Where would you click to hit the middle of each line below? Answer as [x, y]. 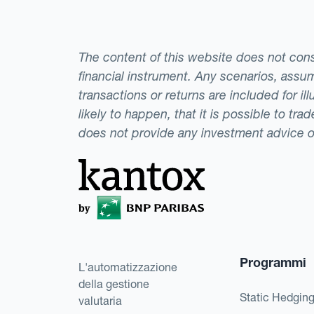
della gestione [114, 284]
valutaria [100, 300]
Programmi [273, 262]
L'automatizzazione [128, 267]
